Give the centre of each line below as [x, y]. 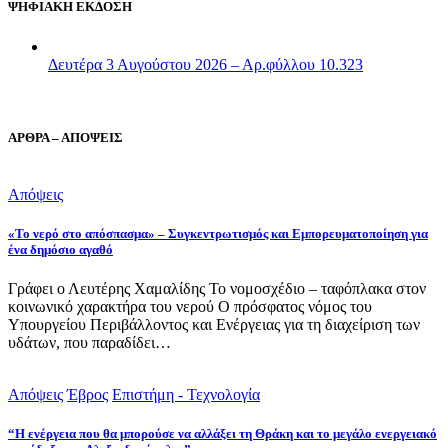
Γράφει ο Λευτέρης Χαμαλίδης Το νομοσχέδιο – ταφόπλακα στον [217, 289]
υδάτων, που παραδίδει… [89, 343]
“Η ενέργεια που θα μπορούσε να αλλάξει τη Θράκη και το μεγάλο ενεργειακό [222, 434]
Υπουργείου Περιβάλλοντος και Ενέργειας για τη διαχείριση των [214, 325]
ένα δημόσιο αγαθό [60, 250]
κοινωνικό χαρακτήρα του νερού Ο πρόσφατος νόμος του [190, 307]
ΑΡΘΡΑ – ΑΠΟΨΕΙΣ [65, 137]
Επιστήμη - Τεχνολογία [186, 395]
